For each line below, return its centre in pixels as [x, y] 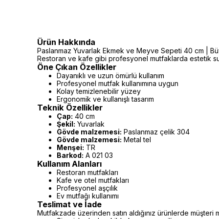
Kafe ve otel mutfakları [93, 180]
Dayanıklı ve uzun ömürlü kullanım [110, 76]
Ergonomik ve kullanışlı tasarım [105, 99]
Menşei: [70, 147]
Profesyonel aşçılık [87, 188]
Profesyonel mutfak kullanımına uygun [118, 83]
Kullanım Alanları [69, 164]
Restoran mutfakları [88, 172]
